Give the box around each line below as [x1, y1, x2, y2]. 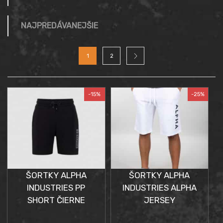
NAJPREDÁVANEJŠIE [21, 20, 98, 30]
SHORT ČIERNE [27, 195, 85, 206]
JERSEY [143, 195, 175, 206]
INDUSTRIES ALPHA [122, 183, 197, 193]
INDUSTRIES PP [27, 183, 86, 193]
